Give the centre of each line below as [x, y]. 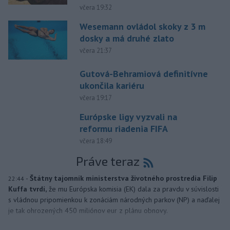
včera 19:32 [95, 7]
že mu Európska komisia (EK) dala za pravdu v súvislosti [134, 189]
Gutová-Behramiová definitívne [143, 74]
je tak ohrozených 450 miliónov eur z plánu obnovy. [88, 211]
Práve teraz [108, 161]
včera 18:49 [95, 141]
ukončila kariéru [112, 86]
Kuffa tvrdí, [27, 189]
